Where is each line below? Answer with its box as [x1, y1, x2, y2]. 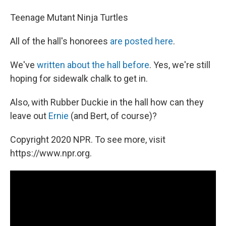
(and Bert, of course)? [69, 110, 157, 121]
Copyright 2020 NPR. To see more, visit [10, 134, 165, 145]
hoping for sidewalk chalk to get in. [10, 73, 148, 84]
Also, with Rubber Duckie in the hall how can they [10, 97, 204, 107]
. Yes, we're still [149, 60, 210, 70]
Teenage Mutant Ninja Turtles [10, 12, 128, 23]
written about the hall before [37, 60, 149, 70]
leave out [10, 110, 48, 121]
